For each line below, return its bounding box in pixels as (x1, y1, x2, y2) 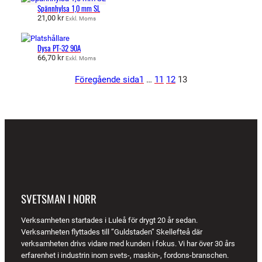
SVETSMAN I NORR (21, 192, 96, 207)
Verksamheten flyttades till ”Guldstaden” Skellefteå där (21, 227, 202, 236)
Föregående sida (75, 74, 139, 85)
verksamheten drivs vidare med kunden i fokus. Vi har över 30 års (21, 239, 235, 248)
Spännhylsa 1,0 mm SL (37, 4, 100, 14)
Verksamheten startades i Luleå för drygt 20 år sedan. (21, 215, 198, 225)
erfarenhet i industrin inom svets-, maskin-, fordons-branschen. (21, 250, 229, 260)
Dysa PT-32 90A (37, 43, 81, 53)
